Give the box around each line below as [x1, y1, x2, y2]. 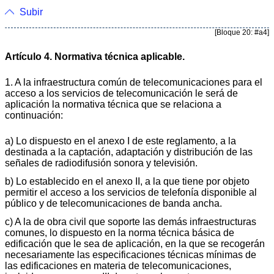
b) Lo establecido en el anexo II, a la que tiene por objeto [5, 176, 250, 187]
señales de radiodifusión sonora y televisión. [5, 157, 198, 168]
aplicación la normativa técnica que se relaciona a [5, 98, 221, 109]
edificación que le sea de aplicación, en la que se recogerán [5, 238, 265, 249]
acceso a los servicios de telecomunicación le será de [5, 87, 238, 98]
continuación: [5, 109, 63, 120]
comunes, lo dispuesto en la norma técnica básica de [5, 227, 234, 238]
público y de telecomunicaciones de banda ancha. [5, 198, 222, 209]
